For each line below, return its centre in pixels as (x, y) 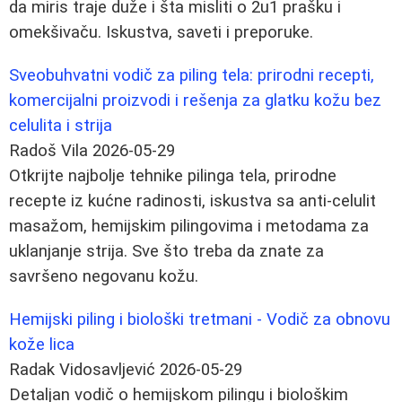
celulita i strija (61, 125)
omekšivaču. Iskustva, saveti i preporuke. (161, 32)
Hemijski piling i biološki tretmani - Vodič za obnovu (200, 319)
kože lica (42, 344)
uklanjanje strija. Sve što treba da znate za (166, 251)
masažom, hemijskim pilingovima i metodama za (189, 226)
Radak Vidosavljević (82, 369)
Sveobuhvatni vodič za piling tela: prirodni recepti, (192, 75)
